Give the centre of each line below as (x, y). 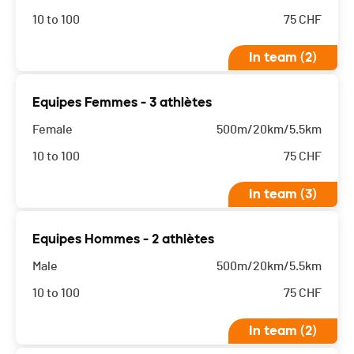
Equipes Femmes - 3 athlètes (122, 103)
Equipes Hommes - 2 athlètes (123, 239)
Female (53, 130)
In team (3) (283, 194)
